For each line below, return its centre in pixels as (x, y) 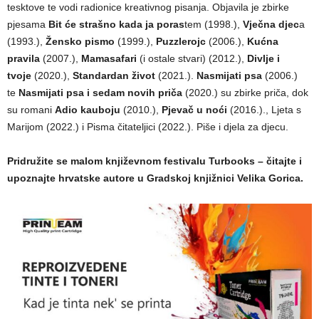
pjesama (28, 25)
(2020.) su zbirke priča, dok (247, 93)
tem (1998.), (214, 25)
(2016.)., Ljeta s (264, 110)
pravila (23, 59)
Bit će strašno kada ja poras (116, 25)
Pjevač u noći (194, 110)
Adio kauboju (88, 110)
